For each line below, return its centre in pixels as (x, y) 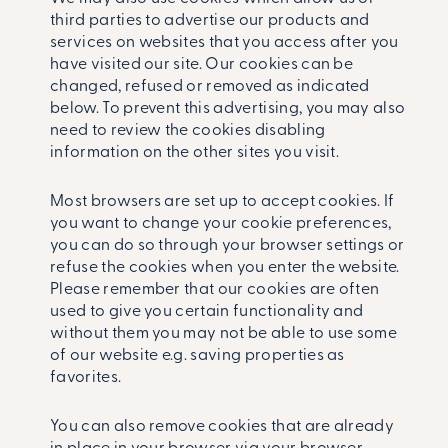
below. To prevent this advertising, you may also (228, 109)
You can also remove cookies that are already (222, 426)
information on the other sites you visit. (195, 153)
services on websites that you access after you (224, 43)
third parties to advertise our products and (210, 21)
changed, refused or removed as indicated (210, 87)
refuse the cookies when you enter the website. (225, 268)
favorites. (86, 378)
